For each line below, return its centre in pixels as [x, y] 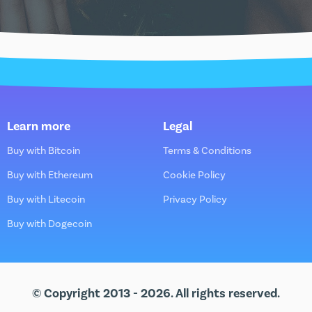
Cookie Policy [194, 175]
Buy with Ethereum [50, 175]
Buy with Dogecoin [49, 224]
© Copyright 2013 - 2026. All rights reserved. [156, 293]
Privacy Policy [195, 199]
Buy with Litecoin [46, 199]
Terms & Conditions [207, 150]
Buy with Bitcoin [44, 150]
